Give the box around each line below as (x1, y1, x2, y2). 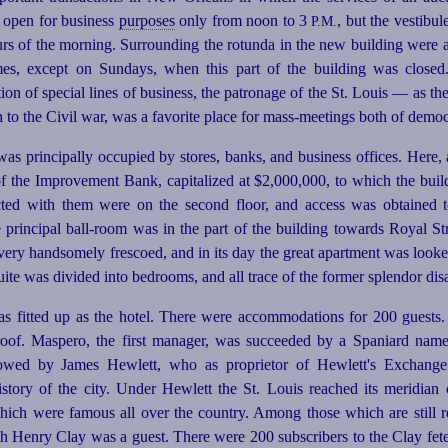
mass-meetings (263, 108, 356, 126)
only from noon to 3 (174, 12, 312, 30)
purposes (118, 12, 175, 30)
